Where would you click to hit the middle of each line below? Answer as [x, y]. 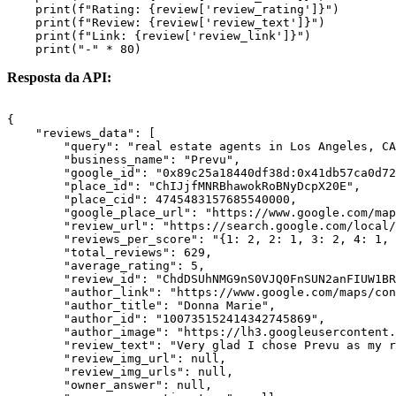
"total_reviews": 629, [110, 253]
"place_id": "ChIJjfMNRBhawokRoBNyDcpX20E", [184, 187]
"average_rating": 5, [106, 266]
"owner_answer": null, [110, 385]
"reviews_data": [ [81, 133]
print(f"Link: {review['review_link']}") [159, 36]
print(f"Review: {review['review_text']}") [166, 23]
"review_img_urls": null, [120, 372]
